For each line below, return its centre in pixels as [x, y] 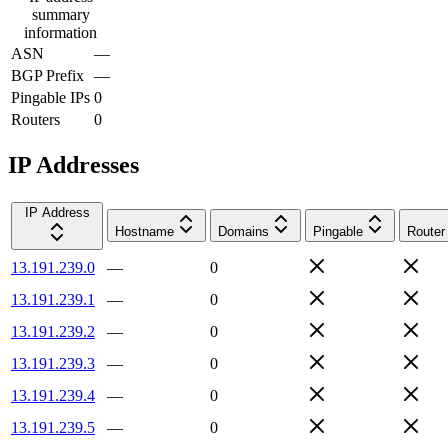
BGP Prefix [47, 75]
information [60, 32]
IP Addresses [73, 164]
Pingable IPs [50, 97]
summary [60, 14]
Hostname [144, 231]
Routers [35, 119]
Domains [243, 231]
